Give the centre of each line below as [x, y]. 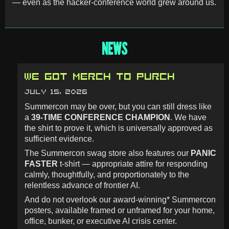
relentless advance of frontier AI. [82, 186]
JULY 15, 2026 [56, 92]
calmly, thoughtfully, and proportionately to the [107, 175]
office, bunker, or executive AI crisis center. [100, 221]
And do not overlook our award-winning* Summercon [120, 200]
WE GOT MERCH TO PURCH [100, 77]
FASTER [41, 164]
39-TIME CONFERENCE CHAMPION [100, 117]
